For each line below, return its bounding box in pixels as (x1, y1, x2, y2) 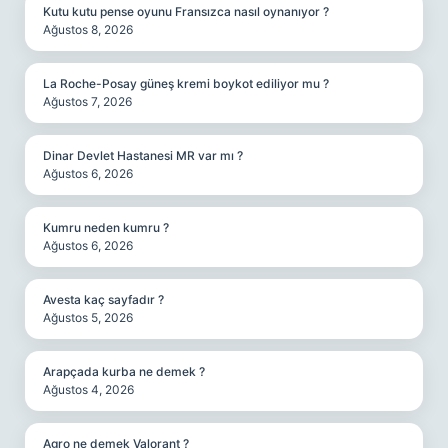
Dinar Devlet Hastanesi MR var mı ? (43, 148, 243, 163)
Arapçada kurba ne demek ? (43, 364, 205, 379)
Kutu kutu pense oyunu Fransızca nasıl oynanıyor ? (43, 4, 329, 19)
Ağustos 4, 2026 (43, 382, 134, 397)
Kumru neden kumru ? (43, 220, 169, 235)
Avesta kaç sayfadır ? (43, 292, 164, 307)
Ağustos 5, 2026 (43, 310, 133, 325)
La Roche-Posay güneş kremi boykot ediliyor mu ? (43, 76, 329, 91)
